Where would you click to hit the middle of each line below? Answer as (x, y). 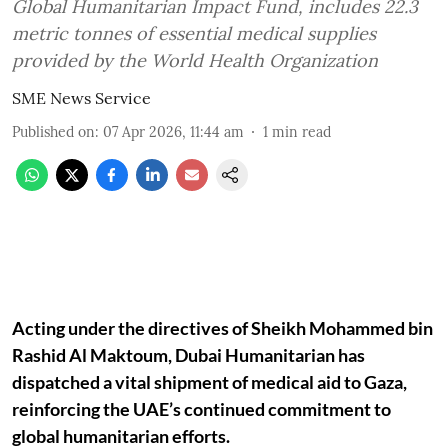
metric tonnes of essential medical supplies (194, 33)
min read (301, 132)
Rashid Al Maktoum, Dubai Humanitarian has (188, 355)
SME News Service (81, 98)
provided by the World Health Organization (195, 60)
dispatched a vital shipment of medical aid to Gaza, (209, 382)
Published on (53, 132)
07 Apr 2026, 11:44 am (173, 132)
